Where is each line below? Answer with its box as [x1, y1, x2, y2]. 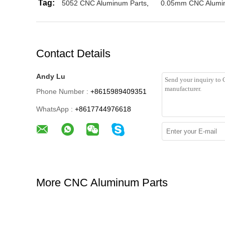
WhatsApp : [36, 105, 73, 113]
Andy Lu [36, 72, 65, 80]
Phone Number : [36, 87, 88, 95]
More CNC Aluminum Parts [36, 176, 168, 189]
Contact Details [36, 47, 110, 60]
